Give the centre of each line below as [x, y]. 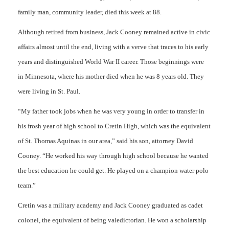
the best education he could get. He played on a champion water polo [113, 170]
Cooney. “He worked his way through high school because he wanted [113, 156]
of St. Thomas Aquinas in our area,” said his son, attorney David [106, 141]
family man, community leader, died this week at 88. [90, 12]
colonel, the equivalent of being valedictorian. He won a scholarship [112, 220]
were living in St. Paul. [49, 91]
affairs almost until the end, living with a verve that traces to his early [113, 47]
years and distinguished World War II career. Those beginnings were [111, 62]
